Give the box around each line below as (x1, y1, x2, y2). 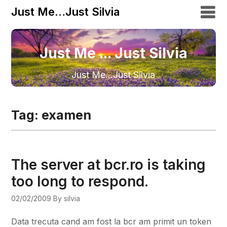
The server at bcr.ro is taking (11, 156, 206, 173)
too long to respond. (11, 172, 149, 190)
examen (42, 107, 92, 123)
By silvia (53, 194, 81, 203)
